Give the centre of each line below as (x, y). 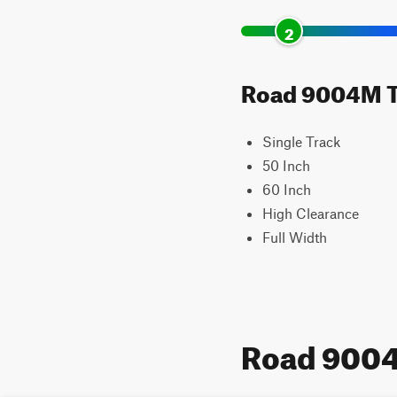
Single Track (301, 141)
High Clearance (311, 213)
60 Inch (287, 189)
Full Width (295, 237)
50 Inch (286, 165)
